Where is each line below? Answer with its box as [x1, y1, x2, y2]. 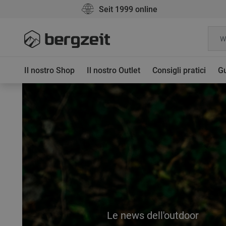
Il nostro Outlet [87, 66, 140, 75]
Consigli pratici [152, 66, 206, 75]
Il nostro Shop [24, 66, 75, 75]
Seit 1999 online [99, 5, 157, 14]
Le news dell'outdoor [106, 209, 199, 221]
